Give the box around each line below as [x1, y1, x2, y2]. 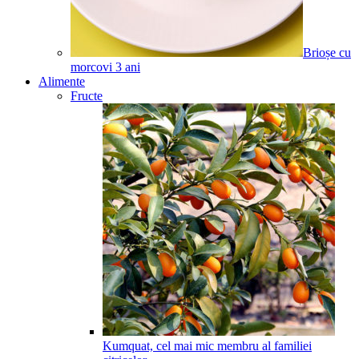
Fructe [71, 88, 103, 103]
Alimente [38, 74, 85, 88]
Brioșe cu [303, 45, 351, 59]
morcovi [71, 59, 112, 74]
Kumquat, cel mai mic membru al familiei [103, 338, 312, 353]
